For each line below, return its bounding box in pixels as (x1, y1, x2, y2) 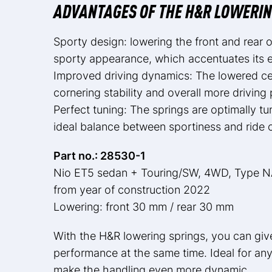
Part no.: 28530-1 (53, 149, 146, 162)
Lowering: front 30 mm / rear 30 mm (53, 200, 234, 213)
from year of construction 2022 (53, 183, 210, 196)
